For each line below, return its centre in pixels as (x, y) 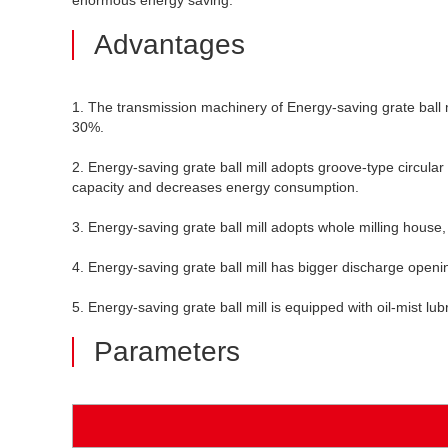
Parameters (167, 351)
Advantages (169, 44)
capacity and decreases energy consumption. (215, 187)
